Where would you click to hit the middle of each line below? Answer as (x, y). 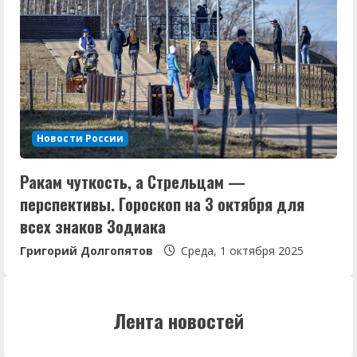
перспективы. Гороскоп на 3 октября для (162, 204)
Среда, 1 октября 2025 (241, 250)
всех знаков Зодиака (93, 226)
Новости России (80, 138)
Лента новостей (178, 320)
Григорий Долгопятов (86, 250)
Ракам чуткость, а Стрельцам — (133, 181)
